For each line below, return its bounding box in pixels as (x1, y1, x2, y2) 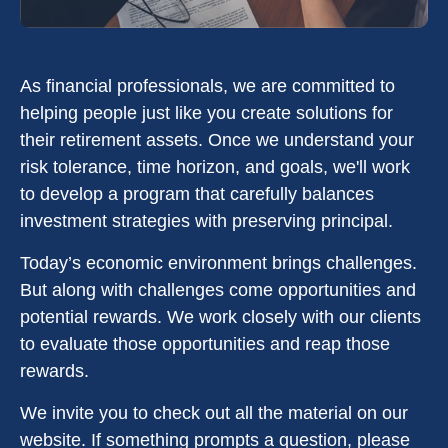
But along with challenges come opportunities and (20, 280, 416, 300)
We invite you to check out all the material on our (20, 403, 408, 423)
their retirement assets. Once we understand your (20, 130, 414, 150)
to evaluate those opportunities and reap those (20, 334, 390, 354)
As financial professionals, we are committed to (20, 76, 395, 96)
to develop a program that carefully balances (20, 184, 374, 204)
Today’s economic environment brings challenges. (20, 253, 417, 273)
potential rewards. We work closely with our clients (20, 307, 421, 327)
